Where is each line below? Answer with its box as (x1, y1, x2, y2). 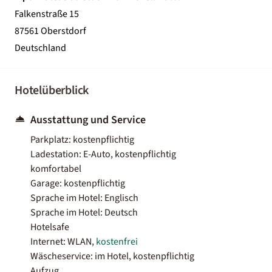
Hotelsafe (30, 220, 69, 234)
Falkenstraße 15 (15, 7, 79, 21)
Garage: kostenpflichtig (30, 176, 125, 190)
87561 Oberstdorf (15, 24, 86, 38)
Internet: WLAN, (30, 234, 96, 248)
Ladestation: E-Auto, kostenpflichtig (30, 147, 176, 161)
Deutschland (15, 41, 66, 55)
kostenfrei (96, 234, 138, 248)
